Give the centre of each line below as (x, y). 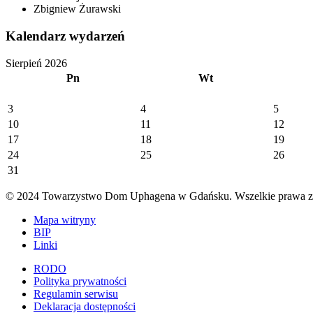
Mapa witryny (65, 219)
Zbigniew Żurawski (77, 9)
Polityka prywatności (80, 281)
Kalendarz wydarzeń (65, 36)
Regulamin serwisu (76, 293)
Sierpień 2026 (36, 63)
